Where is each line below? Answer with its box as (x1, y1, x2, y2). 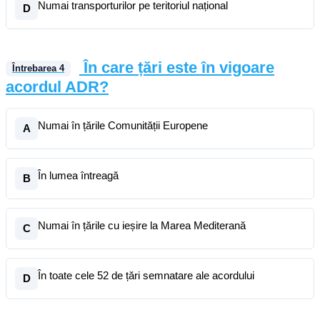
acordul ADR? (6, 78, 109, 96)
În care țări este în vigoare (84, 59, 274, 76)
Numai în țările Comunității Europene (38, 119, 208, 131)
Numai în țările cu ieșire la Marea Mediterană (38, 219, 246, 231)
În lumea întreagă (38, 169, 119, 181)
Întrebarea (12, 63, 59, 74)
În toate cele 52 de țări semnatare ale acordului (38, 269, 254, 281)
